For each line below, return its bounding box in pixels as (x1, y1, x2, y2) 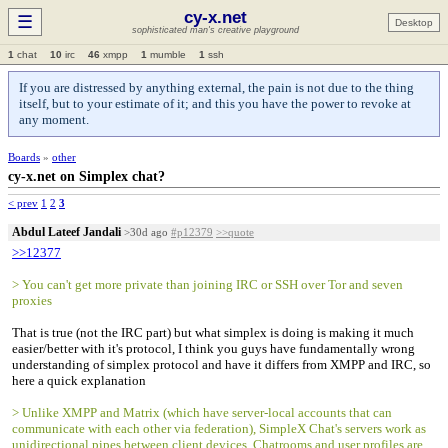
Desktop (395, 16, 433, 28)
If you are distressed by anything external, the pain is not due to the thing (19, 80, 414, 95)
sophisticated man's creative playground (131, 25, 299, 35)
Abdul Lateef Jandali (12, 225, 121, 239)
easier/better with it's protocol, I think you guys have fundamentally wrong (12, 341, 415, 356)
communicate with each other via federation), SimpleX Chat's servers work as (12, 421, 426, 436)
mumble (147, 49, 186, 60)
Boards (8, 151, 40, 163)
